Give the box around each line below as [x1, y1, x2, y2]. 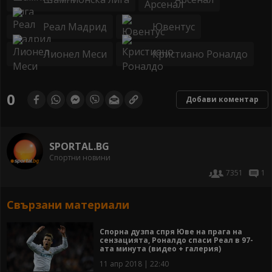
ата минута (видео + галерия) [100, 243, 221, 254]
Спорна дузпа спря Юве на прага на [100, 226, 242, 237]
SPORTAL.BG [49, 139, 109, 153]
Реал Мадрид [43, 20, 107, 34]
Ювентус [152, 20, 195, 34]
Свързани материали [7, 197, 129, 212]
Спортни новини [49, 152, 110, 163]
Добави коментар [186, 94, 259, 105]
